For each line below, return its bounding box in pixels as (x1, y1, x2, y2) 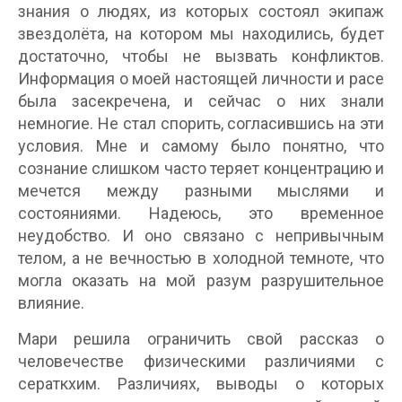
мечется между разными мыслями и (18, 181, 384, 200)
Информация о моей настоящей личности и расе (18, 69, 384, 88)
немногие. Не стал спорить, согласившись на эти (18, 114, 384, 133)
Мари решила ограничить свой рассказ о (18, 329, 384, 348)
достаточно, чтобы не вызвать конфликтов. (18, 47, 384, 66)
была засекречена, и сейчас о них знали (18, 92, 384, 110)
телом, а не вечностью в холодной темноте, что (18, 249, 384, 267)
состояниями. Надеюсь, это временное (18, 204, 384, 223)
